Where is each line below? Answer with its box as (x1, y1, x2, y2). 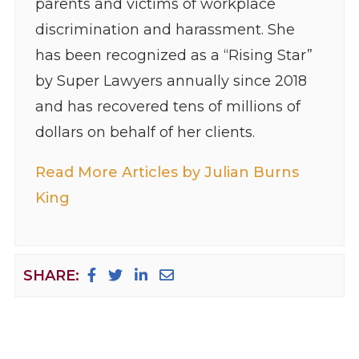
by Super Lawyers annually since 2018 (34, 71, 307, 90)
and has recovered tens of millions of (34, 97, 301, 115)
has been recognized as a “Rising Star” (34, 46, 313, 64)
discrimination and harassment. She (34, 20, 295, 38)
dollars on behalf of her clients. (34, 123, 255, 141)
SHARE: (22, 266, 79, 284)
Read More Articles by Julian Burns (34, 163, 299, 181)
